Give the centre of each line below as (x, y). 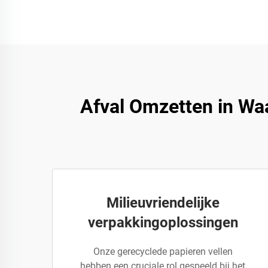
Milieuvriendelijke (163, 203)
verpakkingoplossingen (163, 223)
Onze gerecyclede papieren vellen (163, 252)
